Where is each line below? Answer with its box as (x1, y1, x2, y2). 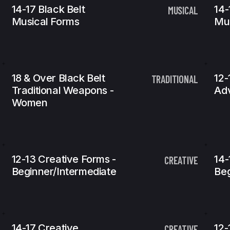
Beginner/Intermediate (11, 165, 117, 178)
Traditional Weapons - (11, 84, 114, 97)
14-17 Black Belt (11, 3, 85, 15)
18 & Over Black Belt (11, 72, 105, 84)
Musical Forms (11, 15, 80, 28)
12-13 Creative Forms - (11, 153, 116, 165)
